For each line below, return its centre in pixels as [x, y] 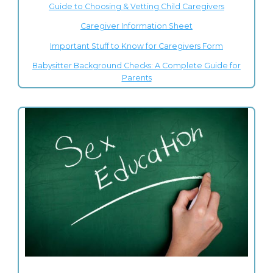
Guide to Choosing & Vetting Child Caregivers [136, 6]
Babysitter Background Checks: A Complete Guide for [136, 66]
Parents [136, 78]
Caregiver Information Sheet [136, 26]
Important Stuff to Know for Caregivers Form [136, 46]
